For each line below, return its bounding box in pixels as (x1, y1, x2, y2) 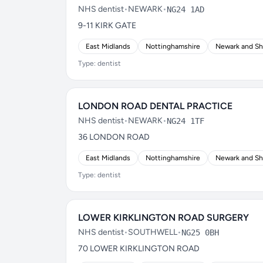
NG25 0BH (181, 228, 219, 237)
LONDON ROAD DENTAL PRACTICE (78, 100, 232, 112)
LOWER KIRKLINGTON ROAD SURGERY (78, 212, 249, 223)
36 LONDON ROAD (78, 132, 150, 142)
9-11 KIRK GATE (78, 21, 136, 31)
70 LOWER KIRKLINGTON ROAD (78, 244, 200, 254)
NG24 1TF (167, 116, 204, 126)
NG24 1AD (167, 5, 204, 14)
